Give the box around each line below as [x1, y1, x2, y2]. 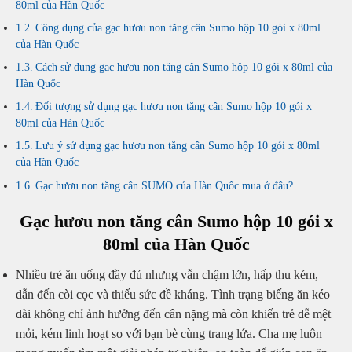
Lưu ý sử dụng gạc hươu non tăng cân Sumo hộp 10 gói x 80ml [35, 140, 320, 152]
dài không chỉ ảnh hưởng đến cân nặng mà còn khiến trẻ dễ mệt [16, 306, 331, 321]
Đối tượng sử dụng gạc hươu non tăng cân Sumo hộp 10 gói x [35, 101, 312, 113]
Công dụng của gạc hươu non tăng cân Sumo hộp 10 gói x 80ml [35, 21, 321, 34]
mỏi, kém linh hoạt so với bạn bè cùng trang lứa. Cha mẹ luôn [16, 326, 322, 340]
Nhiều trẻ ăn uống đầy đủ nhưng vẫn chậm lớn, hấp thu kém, [16, 267, 318, 281]
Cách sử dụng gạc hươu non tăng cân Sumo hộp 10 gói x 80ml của [35, 60, 332, 73]
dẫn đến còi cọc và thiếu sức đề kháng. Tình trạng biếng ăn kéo [16, 287, 330, 301]
